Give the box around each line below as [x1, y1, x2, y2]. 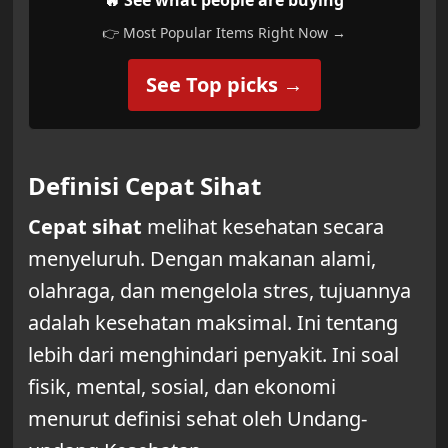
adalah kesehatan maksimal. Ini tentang [27, 308, 398, 336]
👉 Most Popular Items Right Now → [102, 22, 346, 42]
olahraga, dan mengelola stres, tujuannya [27, 276, 411, 304]
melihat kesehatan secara [141, 212, 384, 240]
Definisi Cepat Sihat [27, 168, 261, 202]
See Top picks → [145, 70, 303, 98]
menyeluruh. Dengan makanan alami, [27, 244, 376, 272]
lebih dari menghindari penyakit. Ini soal [27, 340, 399, 368]
